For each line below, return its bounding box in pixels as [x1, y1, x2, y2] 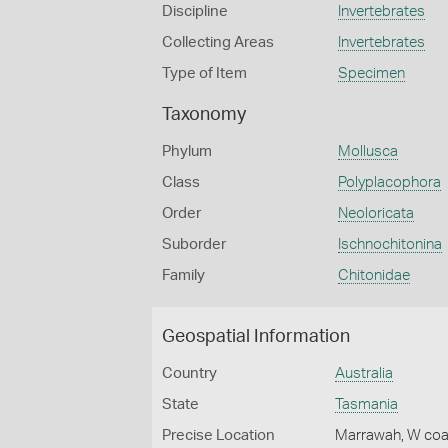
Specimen [337, 66, 405, 81]
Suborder [162, 237, 226, 252]
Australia [335, 366, 394, 381]
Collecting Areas [162, 35, 274, 50]
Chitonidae [337, 268, 410, 283]
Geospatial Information [162, 328, 350, 346]
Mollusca [337, 144, 398, 159]
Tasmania [335, 397, 399, 412]
